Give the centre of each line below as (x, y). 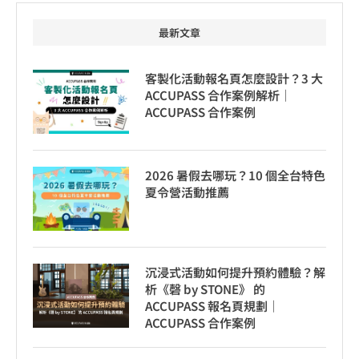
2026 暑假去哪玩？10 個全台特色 (235, 175)
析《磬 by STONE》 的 (205, 289)
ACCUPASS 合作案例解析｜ (218, 95)
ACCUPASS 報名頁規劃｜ (212, 306)
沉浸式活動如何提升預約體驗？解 (235, 272)
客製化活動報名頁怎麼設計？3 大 (234, 78)
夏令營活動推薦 (187, 192)
